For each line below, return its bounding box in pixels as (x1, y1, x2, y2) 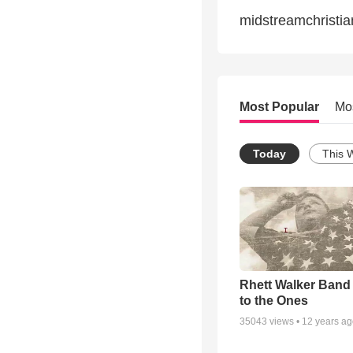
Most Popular (240, 100, 319, 114)
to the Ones (240, 294, 308, 308)
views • (267, 316, 302, 328)
